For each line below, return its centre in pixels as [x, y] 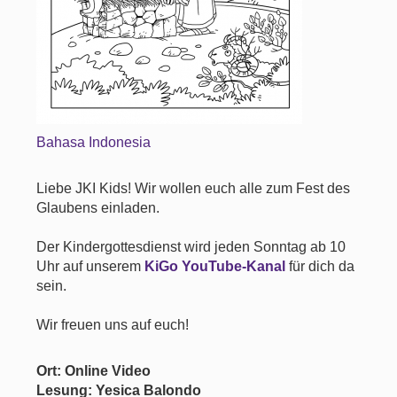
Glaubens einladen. [98, 208]
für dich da [320, 266]
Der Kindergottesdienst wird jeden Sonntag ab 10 [191, 247]
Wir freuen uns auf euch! [113, 325]
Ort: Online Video [94, 371]
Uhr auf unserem [91, 266]
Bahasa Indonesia [94, 142]
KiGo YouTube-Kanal [215, 266]
